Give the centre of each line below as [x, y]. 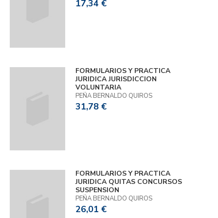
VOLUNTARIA [98, 87]
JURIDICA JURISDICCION [116, 79]
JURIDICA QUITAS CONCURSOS [128, 182]
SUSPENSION [97, 190]
